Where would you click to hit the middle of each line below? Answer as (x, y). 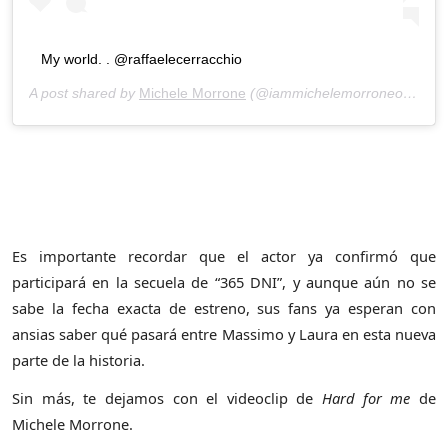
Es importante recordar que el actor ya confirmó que (224, 255)
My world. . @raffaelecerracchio (141, 58)
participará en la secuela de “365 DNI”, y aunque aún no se (224, 281)
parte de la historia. (78, 359)
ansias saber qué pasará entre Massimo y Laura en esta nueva (224, 333)
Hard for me (366, 398)
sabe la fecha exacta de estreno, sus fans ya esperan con (224, 307)
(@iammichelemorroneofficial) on (324, 92)
